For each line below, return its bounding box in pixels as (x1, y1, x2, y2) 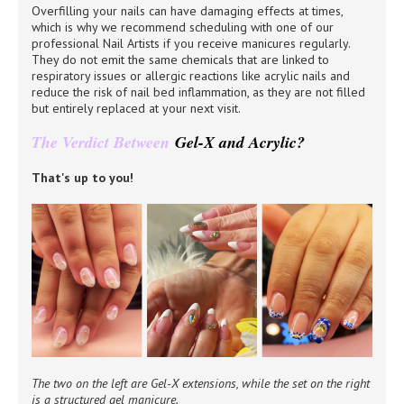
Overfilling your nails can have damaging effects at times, (32, 2, 343, 19)
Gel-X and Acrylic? (170, 130, 305, 153)
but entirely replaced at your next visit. (32, 99, 241, 116)
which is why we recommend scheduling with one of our (32, 18, 334, 35)
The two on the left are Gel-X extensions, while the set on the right (32, 374, 370, 391)
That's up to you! (32, 169, 133, 186)
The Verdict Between (32, 130, 170, 153)
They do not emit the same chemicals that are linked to (32, 50, 329, 68)
